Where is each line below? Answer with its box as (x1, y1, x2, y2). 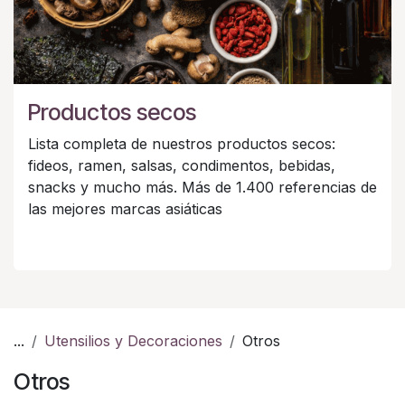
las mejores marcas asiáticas (28, 200, 222, 219)
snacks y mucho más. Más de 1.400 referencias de (28, 178, 377, 197)
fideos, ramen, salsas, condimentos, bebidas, (28, 156, 335, 175)
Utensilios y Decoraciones (44, 332, 222, 351)
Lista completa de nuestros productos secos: (28, 135, 335, 154)
